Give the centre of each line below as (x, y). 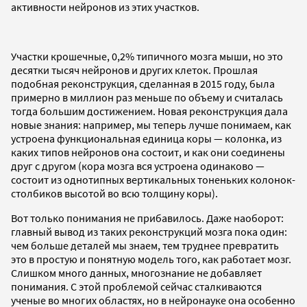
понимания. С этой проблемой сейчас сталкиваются (136, 286)
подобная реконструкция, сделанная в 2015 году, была (143, 83)
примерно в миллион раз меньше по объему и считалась (147, 97)
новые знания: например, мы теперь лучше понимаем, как (151, 124)
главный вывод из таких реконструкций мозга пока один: (149, 231)
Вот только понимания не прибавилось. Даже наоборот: (147, 218)
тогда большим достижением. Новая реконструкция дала (149, 111)
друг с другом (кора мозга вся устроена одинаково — (138, 165)
